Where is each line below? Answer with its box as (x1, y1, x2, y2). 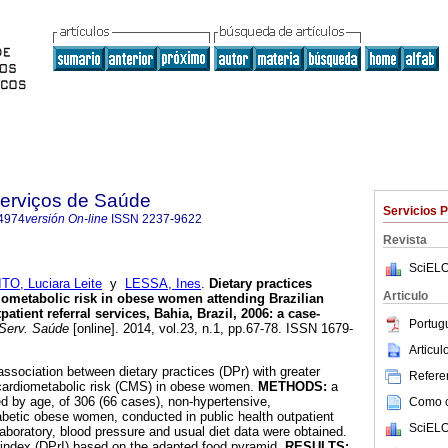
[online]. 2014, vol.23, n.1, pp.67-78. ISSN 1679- (69, 321, 353, 337)
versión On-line (25, 212, 108, 226)
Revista (383, 233, 427, 247)
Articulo (383, 289, 428, 303)
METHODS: (258, 379, 331, 395)
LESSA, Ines (125, 276, 201, 292)
